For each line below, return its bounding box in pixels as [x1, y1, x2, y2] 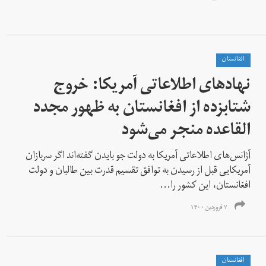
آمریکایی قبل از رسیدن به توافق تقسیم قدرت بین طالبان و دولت [28, 160, 251, 182]
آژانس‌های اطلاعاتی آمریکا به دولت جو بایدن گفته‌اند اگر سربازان [26, 145, 251, 167]
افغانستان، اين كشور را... [160, 175, 251, 197]
